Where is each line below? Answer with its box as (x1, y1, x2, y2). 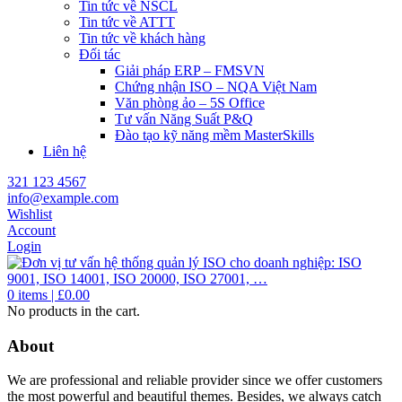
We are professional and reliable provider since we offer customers (7, 372, 382, 389)
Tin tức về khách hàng (79, 31, 205, 46)
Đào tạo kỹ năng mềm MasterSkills (115, 127, 314, 143)
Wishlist (7, 206, 52, 222)
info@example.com (7, 190, 118, 205)
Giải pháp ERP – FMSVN (115, 63, 265, 78)
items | (18, 287, 57, 302)
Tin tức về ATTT (79, 14, 175, 30)
